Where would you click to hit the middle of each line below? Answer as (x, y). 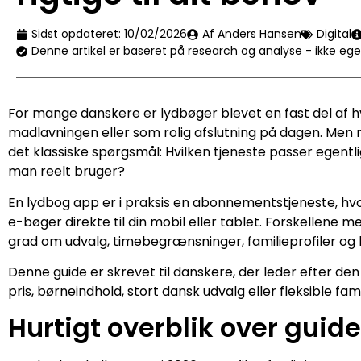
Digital (334, 34)
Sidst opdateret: (76, 34)
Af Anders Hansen (252, 34)
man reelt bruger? (66, 172)
